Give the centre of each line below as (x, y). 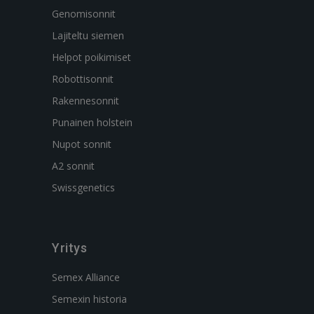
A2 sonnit (73, 166)
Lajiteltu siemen (88, 35)
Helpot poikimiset (91, 57)
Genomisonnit (84, 14)
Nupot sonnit (82, 144)
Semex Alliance (86, 277)
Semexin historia (89, 299)
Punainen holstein (92, 122)
